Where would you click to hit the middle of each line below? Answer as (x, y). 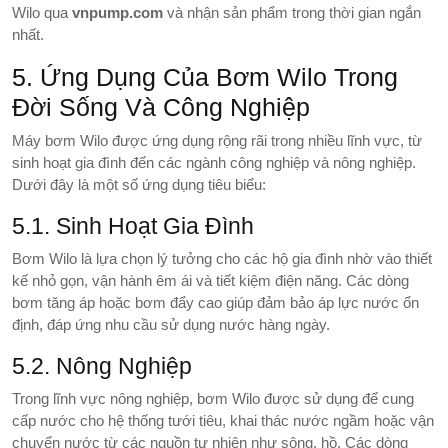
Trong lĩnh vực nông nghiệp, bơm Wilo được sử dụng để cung (213, 398)
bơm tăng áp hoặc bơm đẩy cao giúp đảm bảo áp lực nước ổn (215, 302)
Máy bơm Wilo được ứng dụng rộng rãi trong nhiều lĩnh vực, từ (217, 140)
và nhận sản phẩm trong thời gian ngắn (292, 12)
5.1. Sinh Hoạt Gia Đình (133, 225)
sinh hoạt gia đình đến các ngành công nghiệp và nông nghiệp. (214, 162)
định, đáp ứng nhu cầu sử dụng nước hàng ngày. (171, 324)
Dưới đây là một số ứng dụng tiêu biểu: (139, 184)
